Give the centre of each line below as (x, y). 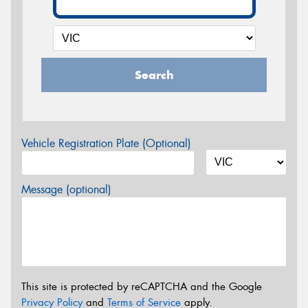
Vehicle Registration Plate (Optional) (106, 143)
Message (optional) (66, 189)
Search (154, 75)
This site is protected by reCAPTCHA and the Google (142, 287)
